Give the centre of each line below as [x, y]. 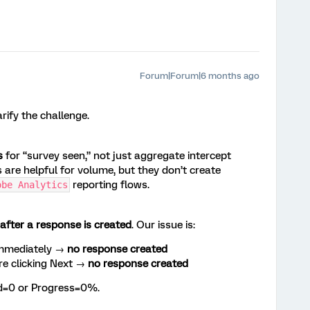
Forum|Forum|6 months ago [200, 76]
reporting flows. [110, 185]
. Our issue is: [163, 225]
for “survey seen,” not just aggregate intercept [117, 156]
